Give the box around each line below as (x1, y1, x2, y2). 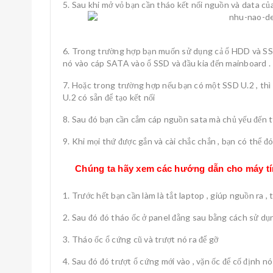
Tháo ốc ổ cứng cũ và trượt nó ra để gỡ (71, 234, 219, 244)
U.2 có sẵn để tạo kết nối (63, 92, 155, 102)
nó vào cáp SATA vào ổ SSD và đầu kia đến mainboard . (63, 58, 271, 68)
